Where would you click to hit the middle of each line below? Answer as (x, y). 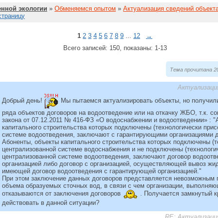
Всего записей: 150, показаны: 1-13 (115, 48)
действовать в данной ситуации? (51, 203)
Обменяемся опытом (85, 9)
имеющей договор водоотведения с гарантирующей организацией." (102, 171)
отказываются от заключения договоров (62, 194)
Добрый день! (23, 100)
